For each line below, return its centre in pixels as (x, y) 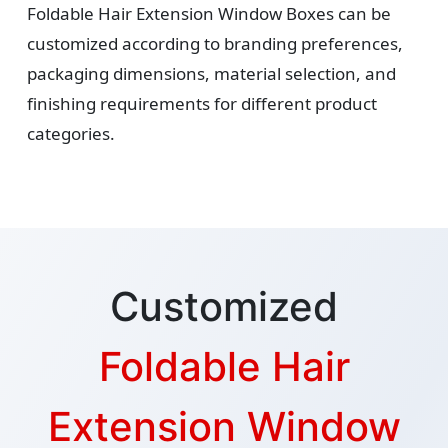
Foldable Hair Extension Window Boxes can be (209, 14)
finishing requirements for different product (202, 104)
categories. (71, 134)
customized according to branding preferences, (215, 44)
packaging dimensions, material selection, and (211, 74)
